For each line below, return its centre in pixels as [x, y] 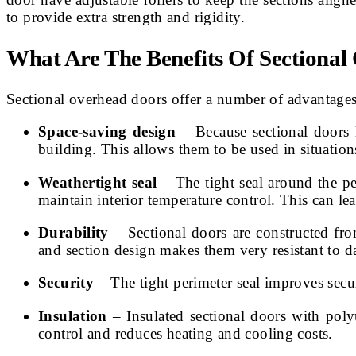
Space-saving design [107, 132]
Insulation [73, 315]
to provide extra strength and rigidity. [126, 17]
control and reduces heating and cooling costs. [186, 333]
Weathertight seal [98, 182]
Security [66, 283]
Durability [74, 233]
